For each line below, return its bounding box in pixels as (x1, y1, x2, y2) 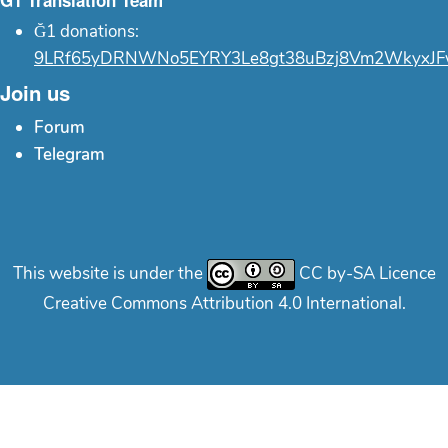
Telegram (34, 143, 105, 166)
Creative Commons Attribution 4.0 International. (42, 292, 406, 315)
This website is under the (12, 261, 207, 285)
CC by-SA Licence (294, 261, 436, 285)
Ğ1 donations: (34, 19, 139, 43)
